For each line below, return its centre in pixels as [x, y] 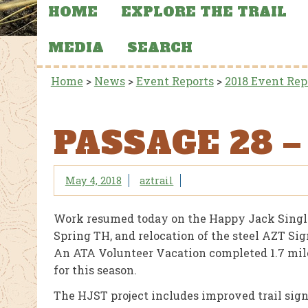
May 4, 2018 [93, 180]
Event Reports [175, 81]
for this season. [95, 270]
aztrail [157, 180]
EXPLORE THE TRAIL [203, 12]
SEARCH [159, 47]
